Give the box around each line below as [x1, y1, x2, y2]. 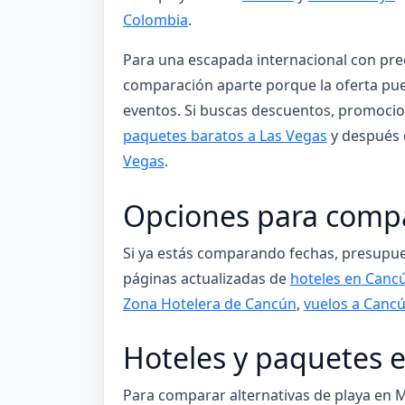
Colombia [122, 10, 188, 31]
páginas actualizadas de [122, 268, 290, 288]
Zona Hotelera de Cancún [122, 293, 297, 314]
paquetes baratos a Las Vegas [122, 126, 327, 146]
